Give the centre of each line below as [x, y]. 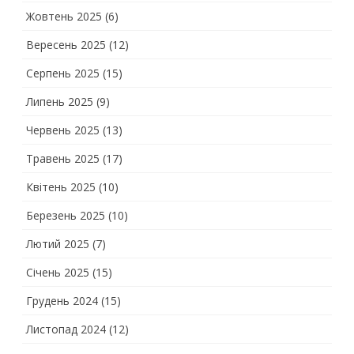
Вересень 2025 [66, 45]
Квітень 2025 [61, 187]
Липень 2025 [60, 102]
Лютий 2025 [58, 244]
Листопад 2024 [66, 329]
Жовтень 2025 [64, 16]
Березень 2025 [66, 215]
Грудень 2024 [62, 301]
